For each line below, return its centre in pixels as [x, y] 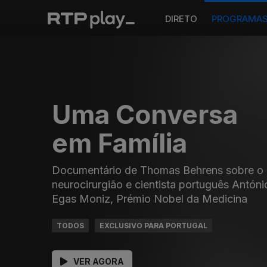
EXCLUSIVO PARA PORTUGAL [153, 226]
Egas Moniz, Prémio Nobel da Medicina [150, 199]
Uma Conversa [145, 115]
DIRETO [181, 19]
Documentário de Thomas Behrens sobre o [158, 170]
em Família [119, 143]
